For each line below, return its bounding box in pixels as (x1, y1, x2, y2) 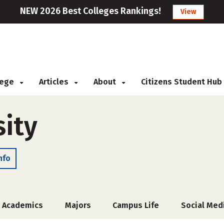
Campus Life (112, 200, 159, 210)
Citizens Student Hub (141, 77, 222, 86)
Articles (39, 77, 70, 86)
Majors (64, 200, 91, 210)
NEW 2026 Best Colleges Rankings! (20, 5, 161, 16)
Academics (2, 200, 43, 210)
